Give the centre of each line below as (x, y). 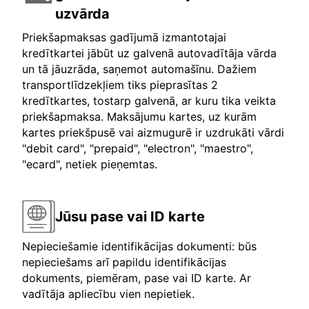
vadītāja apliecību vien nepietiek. (108, 294)
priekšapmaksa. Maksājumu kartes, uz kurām (139, 117)
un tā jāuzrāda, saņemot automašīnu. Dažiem (139, 69)
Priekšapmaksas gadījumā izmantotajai (124, 38)
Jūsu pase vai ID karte (130, 216)
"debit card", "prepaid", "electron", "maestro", (138, 149)
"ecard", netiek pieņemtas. (90, 165)
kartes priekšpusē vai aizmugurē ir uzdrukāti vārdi (153, 133)
